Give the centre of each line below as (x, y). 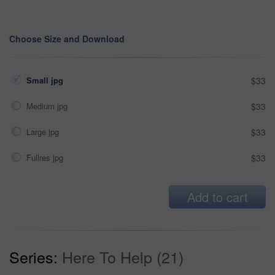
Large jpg (44, 131)
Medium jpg (48, 106)
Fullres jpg (46, 157)
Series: (33, 256)
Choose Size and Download (67, 38)
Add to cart (217, 196)
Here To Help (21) (123, 256)
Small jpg (46, 80)
